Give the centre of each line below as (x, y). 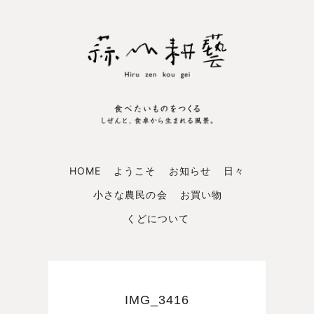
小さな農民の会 (130, 194)
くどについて (158, 218)
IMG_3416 (157, 300)
